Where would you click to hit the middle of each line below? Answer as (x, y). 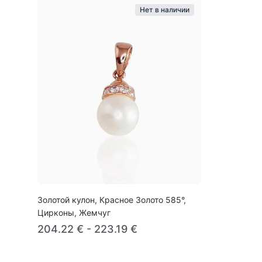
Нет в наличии (165, 9)
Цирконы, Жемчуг (74, 212)
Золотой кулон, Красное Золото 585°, (112, 199)
